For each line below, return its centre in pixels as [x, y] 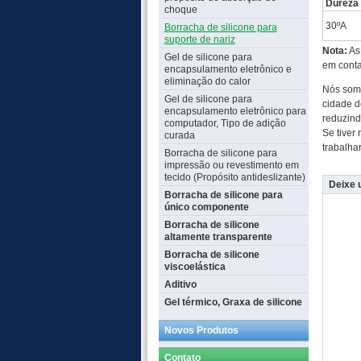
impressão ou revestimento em [231, 165]
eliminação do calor [207, 81]
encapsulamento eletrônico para [235, 111]
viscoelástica [195, 267]
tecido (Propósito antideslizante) [234, 177]
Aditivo [180, 284]
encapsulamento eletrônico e [228, 69]
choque [180, 10]
